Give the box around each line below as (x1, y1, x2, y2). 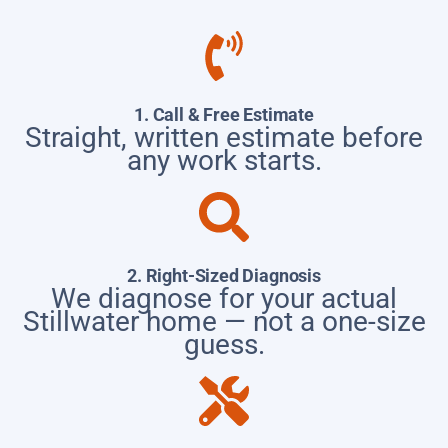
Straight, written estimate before (25, 120, 423, 154)
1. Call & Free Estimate (134, 103, 314, 125)
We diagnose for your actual (51, 281, 397, 315)
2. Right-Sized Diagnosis (127, 264, 321, 286)
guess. (183, 327, 265, 361)
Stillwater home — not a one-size (22, 304, 426, 338)
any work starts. (126, 143, 322, 177)
